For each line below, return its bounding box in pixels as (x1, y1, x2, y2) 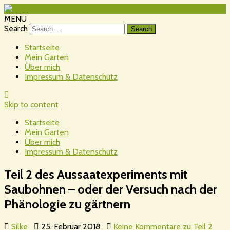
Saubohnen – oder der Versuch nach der (4, 181, 217, 197)
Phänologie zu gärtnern (4, 196, 130, 212)
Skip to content (4, 100, 59, 109)
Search (4, 24, 28, 33)
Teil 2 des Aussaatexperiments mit (4, 166, 187, 182)
